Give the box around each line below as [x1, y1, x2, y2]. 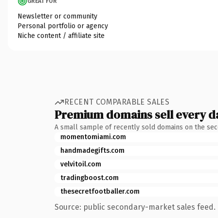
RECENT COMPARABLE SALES [64, 97, 170, 107]
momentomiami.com [60, 132, 126, 141]
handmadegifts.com [60, 146, 125, 155]
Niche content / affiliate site [18, 31, 105, 40]
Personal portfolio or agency [18, 21, 108, 30]
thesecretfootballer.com [60, 187, 140, 196]
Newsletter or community [18, 12, 97, 20]
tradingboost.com [60, 173, 119, 182]
